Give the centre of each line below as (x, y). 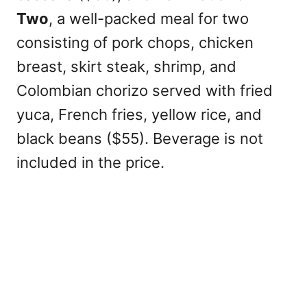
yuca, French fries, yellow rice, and (139, 114)
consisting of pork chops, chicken (135, 42)
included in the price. (90, 162)
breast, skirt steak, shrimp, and (126, 66)
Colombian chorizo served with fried (145, 90)
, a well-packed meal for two (149, 19)
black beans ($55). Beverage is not (140, 138)
